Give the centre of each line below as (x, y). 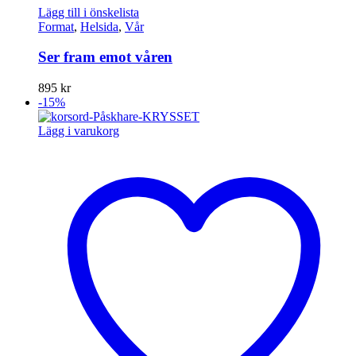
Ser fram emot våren (105, 57)
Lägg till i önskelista (89, 12)
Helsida (99, 26)
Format (56, 26)
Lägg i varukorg (79, 131)
